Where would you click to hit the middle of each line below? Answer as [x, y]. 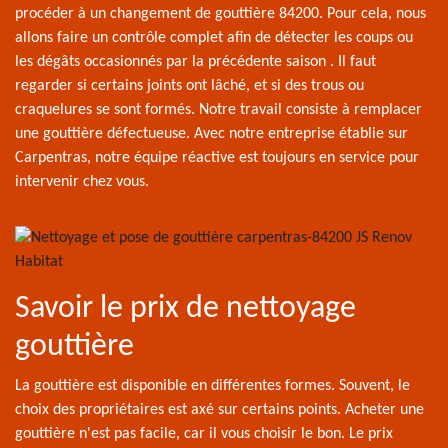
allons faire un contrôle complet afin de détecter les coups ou [214, 38]
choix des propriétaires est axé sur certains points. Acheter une [219, 410]
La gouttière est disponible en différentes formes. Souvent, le [212, 386]
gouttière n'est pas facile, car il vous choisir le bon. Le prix [204, 434]
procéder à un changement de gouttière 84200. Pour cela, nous [220, 14]
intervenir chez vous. [82, 182]
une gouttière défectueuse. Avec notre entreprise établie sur [211, 134]
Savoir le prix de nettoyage [185, 309]
